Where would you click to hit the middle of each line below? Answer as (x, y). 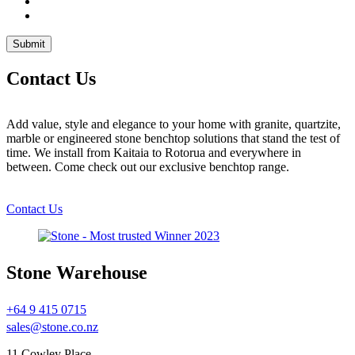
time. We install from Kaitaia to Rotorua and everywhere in (154, 152)
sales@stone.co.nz (52, 326)
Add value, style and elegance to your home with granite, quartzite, (174, 124)
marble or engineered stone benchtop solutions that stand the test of (173, 138)
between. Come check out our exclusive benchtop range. (148, 166)
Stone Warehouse (77, 272)
